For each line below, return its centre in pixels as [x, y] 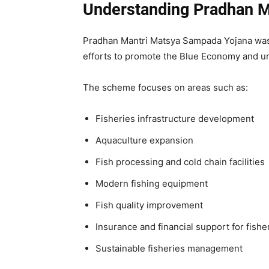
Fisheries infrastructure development [175, 119]
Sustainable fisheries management [169, 249]
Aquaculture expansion [144, 141]
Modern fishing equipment [152, 184]
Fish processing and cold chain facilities [180, 162]
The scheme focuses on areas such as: [165, 88]
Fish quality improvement [149, 205]
